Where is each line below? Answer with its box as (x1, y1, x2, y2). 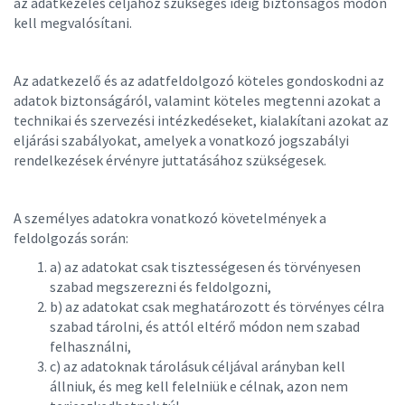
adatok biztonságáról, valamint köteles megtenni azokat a (14, 91, 381, 109)
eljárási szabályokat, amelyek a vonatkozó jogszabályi (14, 131, 349, 149)
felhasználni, (50, 337, 134, 355)
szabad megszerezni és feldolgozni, (50, 278, 274, 296)
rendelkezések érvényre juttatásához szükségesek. (14, 151, 329, 169)
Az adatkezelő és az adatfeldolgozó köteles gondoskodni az (14, 71, 384, 89)
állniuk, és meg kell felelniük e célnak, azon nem (50, 377, 348, 395)
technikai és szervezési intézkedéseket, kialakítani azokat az (14, 111, 389, 129)
